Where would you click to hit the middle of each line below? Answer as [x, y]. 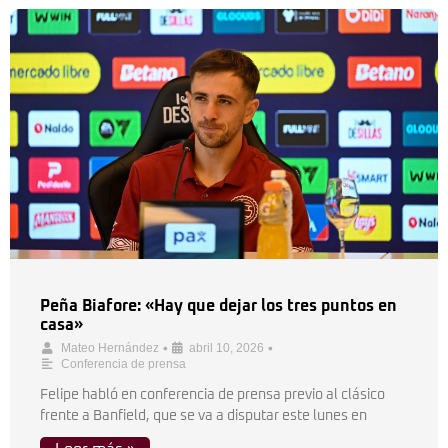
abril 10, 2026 [226, 348]
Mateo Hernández [110, 348]
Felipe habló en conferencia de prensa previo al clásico [212, 395]
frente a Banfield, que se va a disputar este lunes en [203, 416]
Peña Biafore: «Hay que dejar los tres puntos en [218, 306]
